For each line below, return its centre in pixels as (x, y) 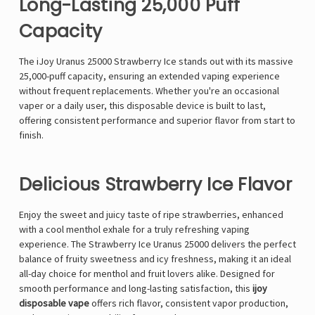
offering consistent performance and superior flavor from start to (157, 121)
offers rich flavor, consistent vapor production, (189, 303)
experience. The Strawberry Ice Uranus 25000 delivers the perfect (157, 244)
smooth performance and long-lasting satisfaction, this (136, 289)
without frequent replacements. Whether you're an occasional (149, 91)
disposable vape (54, 303)
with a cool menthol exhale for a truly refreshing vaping (134, 230)
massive (276, 62)
